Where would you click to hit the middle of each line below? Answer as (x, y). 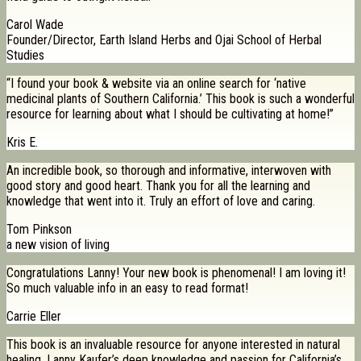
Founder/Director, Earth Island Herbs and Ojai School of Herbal (164, 40)
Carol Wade (35, 25)
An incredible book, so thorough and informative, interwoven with (169, 171)
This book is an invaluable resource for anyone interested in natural (173, 345)
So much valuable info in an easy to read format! (127, 288)
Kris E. (22, 143)
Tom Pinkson (39, 230)
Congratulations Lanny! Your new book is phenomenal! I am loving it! (176, 273)
